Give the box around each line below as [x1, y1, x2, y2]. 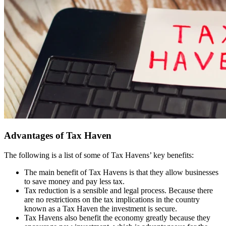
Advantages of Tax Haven [4, 130, 111, 141]
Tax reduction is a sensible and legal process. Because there [24, 186, 213, 195]
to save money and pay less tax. [24, 177, 125, 186]
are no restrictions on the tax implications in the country [24, 195, 200, 204]
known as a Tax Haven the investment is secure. [24, 204, 177, 213]
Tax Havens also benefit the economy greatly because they [24, 213, 210, 222]
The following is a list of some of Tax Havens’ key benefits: [4, 150, 194, 159]
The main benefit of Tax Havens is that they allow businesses [24, 167, 218, 177]
